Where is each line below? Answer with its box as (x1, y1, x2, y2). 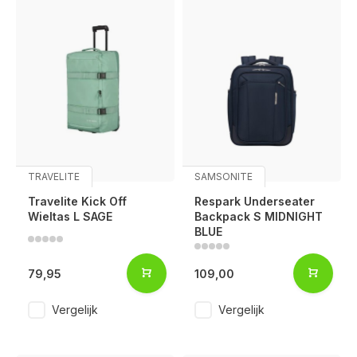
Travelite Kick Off (28, 194, 127, 209)
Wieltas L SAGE (28, 210, 112, 224)
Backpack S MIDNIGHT (194, 210, 323, 224)
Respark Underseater (194, 194, 315, 209)
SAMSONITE (194, 171, 253, 183)
